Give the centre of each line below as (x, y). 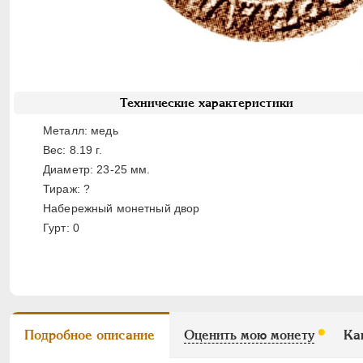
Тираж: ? (67, 189)
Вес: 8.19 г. (73, 150)
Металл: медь (81, 130)
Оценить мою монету (249, 335)
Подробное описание (90, 335)
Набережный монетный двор (122, 208)
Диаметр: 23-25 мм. (97, 169)
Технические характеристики (207, 103)
